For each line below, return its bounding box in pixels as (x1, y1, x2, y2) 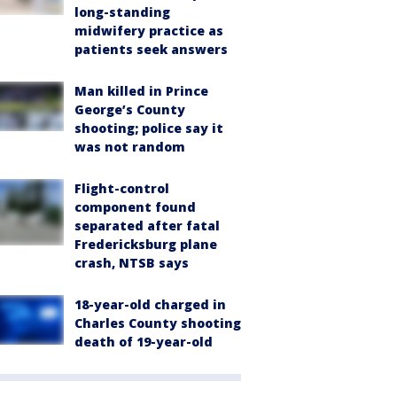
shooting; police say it (74, 120, 223, 136)
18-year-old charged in (74, 296, 226, 313)
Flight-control (74, 180, 169, 197)
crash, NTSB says (74, 254, 189, 271)
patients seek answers (74, 41, 228, 58)
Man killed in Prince (74, 82, 208, 99)
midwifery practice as (74, 22, 223, 39)
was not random (74, 138, 185, 155)
